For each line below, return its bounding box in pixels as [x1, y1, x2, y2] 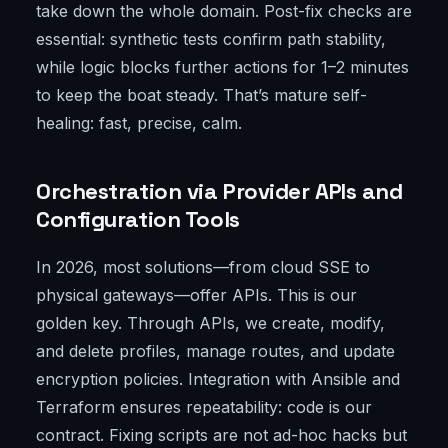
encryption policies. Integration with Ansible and [36, 369, 400, 390]
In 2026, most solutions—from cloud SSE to [36, 257, 370, 278]
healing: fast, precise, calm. [36, 113, 242, 134]
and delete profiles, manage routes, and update [36, 341, 395, 362]
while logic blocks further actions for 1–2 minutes [36, 57, 409, 78]
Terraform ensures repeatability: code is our [36, 397, 372, 418]
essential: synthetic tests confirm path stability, [36, 29, 386, 50]
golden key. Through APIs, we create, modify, [36, 313, 385, 334]
